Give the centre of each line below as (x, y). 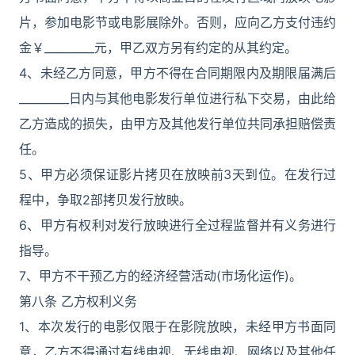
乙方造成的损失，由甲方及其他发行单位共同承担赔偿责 (177, 124)
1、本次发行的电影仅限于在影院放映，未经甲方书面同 (177, 326)
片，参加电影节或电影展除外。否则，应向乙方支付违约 (177, 22)
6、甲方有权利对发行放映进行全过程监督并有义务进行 (177, 225)
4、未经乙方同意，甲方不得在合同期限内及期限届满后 (177, 73)
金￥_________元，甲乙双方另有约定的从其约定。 (158, 48)
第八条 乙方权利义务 (78, 301)
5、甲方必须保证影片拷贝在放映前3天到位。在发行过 (177, 174)
